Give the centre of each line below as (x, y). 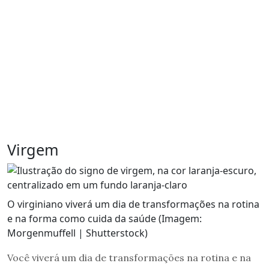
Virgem (33, 149)
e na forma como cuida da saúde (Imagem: (104, 218)
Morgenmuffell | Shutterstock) (77, 233)
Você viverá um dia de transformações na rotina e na (129, 257)
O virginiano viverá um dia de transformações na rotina (133, 204)
